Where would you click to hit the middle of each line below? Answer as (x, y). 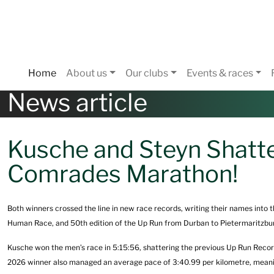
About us (87, 73)
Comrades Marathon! (123, 174)
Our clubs (146, 73)
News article (77, 102)
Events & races (220, 73)
